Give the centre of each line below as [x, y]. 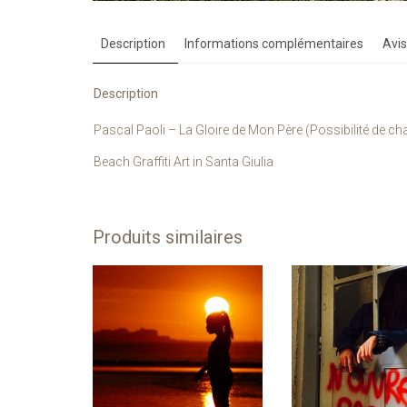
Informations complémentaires [274, 43]
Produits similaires [168, 237]
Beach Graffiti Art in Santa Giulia [184, 161]
